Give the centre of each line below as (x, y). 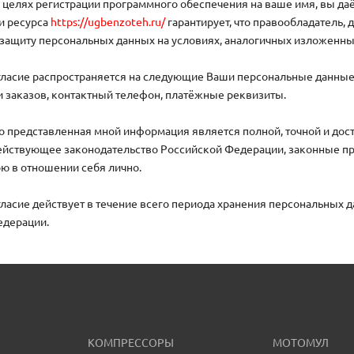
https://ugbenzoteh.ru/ (108, 22)
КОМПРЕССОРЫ (131, 343)
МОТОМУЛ (301, 343)
